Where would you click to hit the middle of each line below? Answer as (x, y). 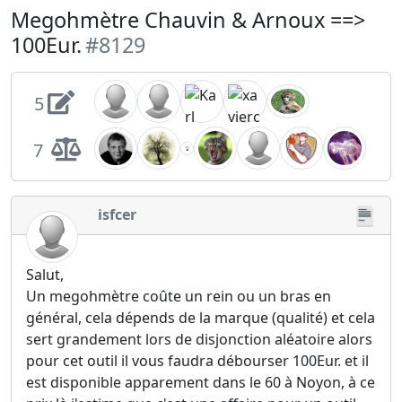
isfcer (117, 215)
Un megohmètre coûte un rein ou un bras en (179, 297)
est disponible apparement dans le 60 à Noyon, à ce (201, 383)
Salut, (45, 275)
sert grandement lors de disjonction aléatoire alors (199, 340)
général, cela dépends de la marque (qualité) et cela (201, 318)
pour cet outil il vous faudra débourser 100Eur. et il (197, 361)
